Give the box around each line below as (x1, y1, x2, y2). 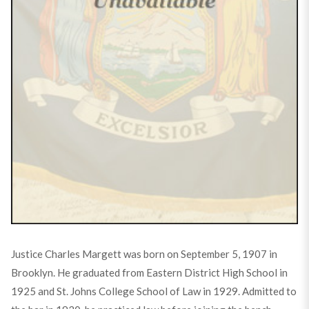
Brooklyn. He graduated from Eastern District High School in (10, 266, 288, 279)
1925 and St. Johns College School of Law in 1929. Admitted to (10, 284, 297, 297)
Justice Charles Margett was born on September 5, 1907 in (10, 247, 277, 260)
